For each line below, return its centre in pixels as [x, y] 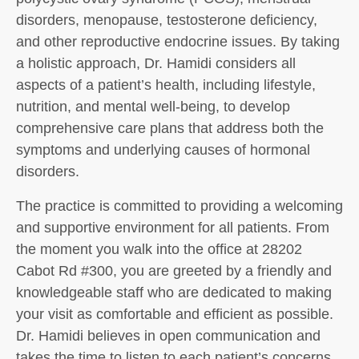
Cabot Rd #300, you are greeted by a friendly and [174, 271]
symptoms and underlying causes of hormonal [163, 150]
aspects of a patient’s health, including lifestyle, [166, 85]
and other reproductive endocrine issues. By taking [178, 42]
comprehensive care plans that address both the [170, 128]
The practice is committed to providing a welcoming [179, 206]
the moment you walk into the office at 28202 [159, 249]
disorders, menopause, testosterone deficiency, [167, 20]
